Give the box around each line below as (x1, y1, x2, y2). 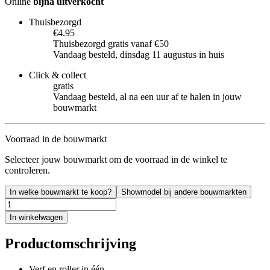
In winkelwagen (10, 212, 63, 222)
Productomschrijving (5, 235, 136, 251)
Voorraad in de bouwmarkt (5, 133, 107, 144)
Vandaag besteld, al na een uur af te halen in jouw (53, 91, 242, 102)
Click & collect (29, 69, 86, 80)
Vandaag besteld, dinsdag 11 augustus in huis (53, 49, 224, 60)
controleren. (5, 165, 50, 175)
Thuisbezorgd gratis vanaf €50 (53, 38, 169, 49)
